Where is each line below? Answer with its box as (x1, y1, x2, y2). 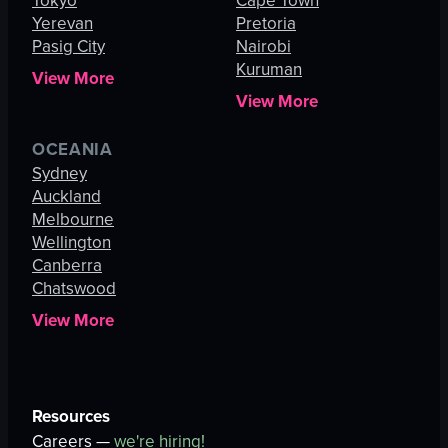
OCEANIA (32, 137, 113, 163)
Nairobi (236, 34, 291, 60)
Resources (32, 404, 110, 430)
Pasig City (32, 34, 105, 60)
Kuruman (236, 57, 302, 83)
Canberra (32, 253, 102, 279)
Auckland (32, 184, 101, 210)
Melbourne (32, 207, 114, 233)
